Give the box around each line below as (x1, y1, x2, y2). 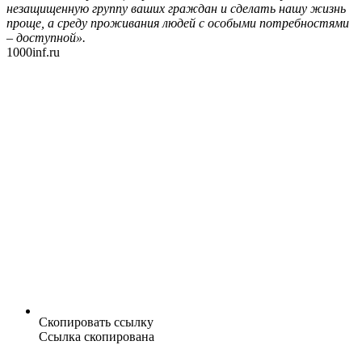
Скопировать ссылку (39, 315, 154, 330)
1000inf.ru (6, 45, 60, 60)
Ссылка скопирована (39, 330, 154, 344)
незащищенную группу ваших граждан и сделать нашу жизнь (6, 2, 346, 16)
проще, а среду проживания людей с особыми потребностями (6, 16, 349, 31)
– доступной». (6, 31, 86, 45)
